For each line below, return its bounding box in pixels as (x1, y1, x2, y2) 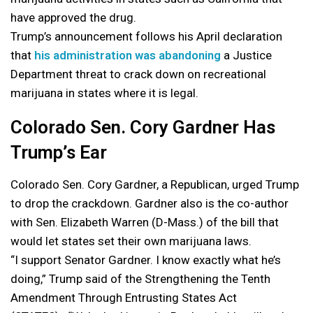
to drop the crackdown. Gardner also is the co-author (10, 196, 289, 210)
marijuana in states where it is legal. (10, 86, 198, 100)
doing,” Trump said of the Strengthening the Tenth (10, 272, 270, 286)
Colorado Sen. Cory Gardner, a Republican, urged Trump (10, 177, 299, 191)
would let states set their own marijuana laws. (10, 234, 252, 248)
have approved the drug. (10, 10, 136, 24)
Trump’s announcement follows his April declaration (10, 29, 282, 43)
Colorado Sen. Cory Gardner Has (10, 117, 275, 138)
